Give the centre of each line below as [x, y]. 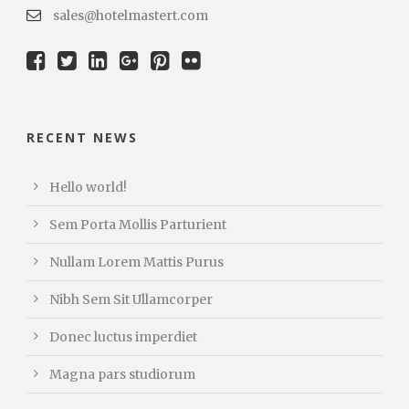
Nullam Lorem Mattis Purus [136, 262]
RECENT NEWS [82, 138]
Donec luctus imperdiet [123, 337]
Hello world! [88, 188]
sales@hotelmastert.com [129, 16]
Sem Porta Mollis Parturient [138, 225]
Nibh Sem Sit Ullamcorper [131, 300]
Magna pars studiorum [122, 375]
